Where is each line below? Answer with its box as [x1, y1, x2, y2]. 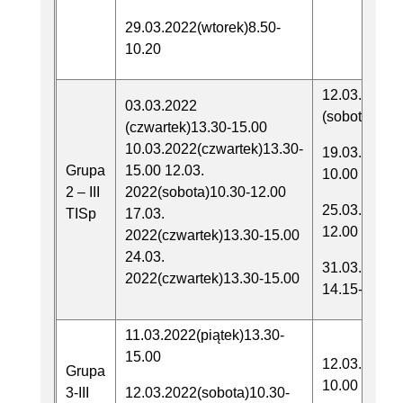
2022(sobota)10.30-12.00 [125, 184, 286, 201]
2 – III [66, 184, 100, 201]
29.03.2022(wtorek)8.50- [125, 20, 281, 36]
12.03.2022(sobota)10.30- [125, 385, 290, 401]
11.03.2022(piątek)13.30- [125, 327, 284, 344]
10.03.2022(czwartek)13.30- [125, 141, 303, 157]
